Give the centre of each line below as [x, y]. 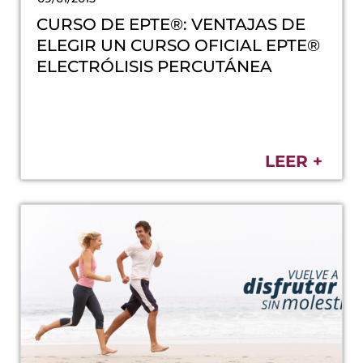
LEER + [294, 161]
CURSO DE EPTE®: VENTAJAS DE [171, 24]
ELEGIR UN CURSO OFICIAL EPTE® [179, 45]
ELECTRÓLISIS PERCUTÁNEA [155, 66]
